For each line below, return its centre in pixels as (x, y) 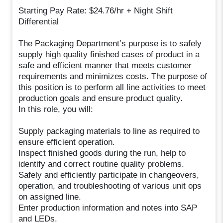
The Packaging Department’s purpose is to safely (110, 43)
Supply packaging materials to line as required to (109, 131)
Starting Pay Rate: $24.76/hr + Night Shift (96, 10)
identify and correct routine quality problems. (102, 164)
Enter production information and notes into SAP (108, 208)
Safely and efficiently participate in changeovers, (109, 175)
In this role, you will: (56, 109)
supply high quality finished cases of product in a (109, 54)
